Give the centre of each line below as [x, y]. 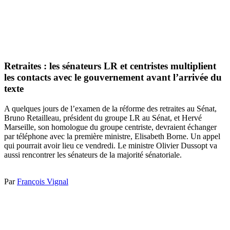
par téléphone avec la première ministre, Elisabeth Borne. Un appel [112, 136]
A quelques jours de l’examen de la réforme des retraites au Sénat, [110, 108]
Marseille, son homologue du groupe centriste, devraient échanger [110, 127]
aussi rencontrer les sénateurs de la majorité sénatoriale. [93, 155]
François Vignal [43, 181]
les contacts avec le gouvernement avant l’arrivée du [113, 78]
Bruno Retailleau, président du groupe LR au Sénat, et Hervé [103, 118]
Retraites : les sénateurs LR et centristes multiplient [110, 66]
